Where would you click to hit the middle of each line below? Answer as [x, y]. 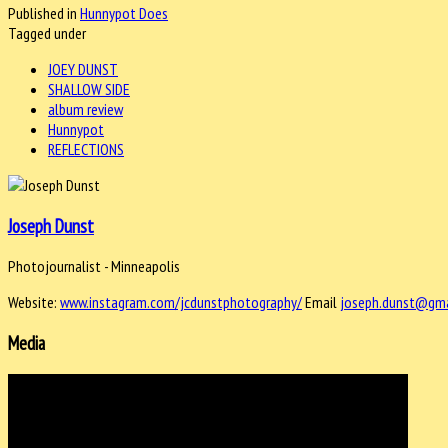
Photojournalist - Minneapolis [97, 266]
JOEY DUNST [83, 68]
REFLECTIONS [86, 148]
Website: [34, 302]
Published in [42, 12]
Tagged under [47, 32]
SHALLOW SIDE [89, 88]
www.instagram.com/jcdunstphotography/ [181, 302]
